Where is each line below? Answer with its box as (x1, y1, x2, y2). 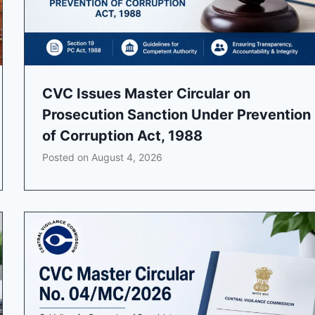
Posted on (42, 151, 92, 164)
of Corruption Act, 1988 (42, 127, 203, 145)
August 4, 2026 (91, 151, 163, 164)
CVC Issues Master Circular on (42, 85, 251, 103)
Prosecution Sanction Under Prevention (42, 106, 311, 124)
